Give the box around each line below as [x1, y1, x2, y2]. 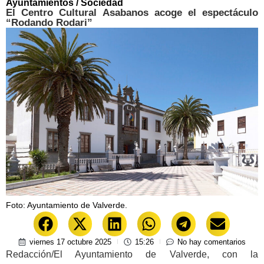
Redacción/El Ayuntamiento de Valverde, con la [6, 249, 258, 259]
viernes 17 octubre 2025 [29, 237, 111, 246]
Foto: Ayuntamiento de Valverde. [6, 200, 127, 210]
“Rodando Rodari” [6, 17, 93, 28]
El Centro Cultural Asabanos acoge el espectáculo [6, 7, 258, 18]
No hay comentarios [177, 237, 246, 246]
